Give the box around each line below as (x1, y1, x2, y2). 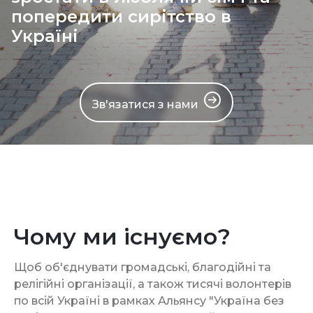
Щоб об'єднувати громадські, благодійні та (14, 260, 271, 274)
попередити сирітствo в (11, 6, 231, 27)
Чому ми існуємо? (14, 222, 231, 250)
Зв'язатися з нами (92, 97, 198, 111)
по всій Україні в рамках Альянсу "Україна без (14, 293, 284, 307)
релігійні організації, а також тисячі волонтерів (14, 277, 291, 291)
